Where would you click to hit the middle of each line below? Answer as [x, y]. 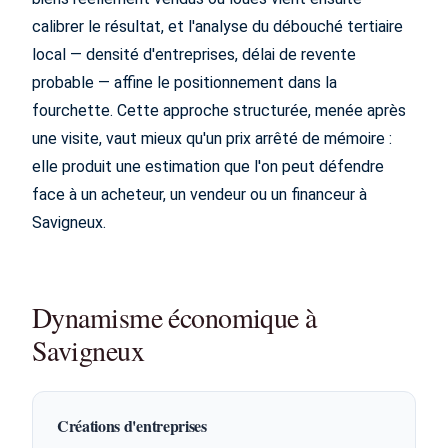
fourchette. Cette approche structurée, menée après [219, 110]
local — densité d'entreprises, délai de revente [194, 54]
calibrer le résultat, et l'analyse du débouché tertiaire [217, 26]
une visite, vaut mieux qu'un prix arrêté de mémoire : [212, 138]
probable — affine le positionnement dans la [184, 82]
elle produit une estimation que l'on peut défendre [208, 166]
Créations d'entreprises [132, 425]
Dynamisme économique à [174, 317]
